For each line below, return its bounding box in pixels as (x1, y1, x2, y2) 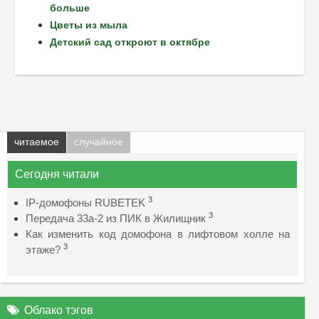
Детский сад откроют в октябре (50, 36, 210, 48)
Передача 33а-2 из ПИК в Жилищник (26, 211, 206, 224)
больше (50, 1, 90, 14)
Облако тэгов (24, 303, 93, 316)
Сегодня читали (15, 167, 99, 180)
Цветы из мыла (50, 19, 127, 31)
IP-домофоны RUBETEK (26, 196, 145, 209)
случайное (74, 136, 123, 147)
